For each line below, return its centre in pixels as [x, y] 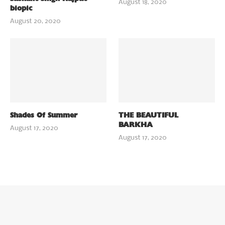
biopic [21, 8]
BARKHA [136, 125]
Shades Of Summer [44, 115]
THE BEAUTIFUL [149, 115]
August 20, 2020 [35, 21]
